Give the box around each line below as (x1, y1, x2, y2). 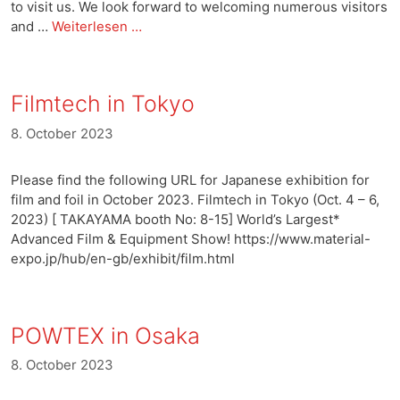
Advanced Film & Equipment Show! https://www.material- (11, 229, 371, 247)
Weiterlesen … (52, 18, 142, 35)
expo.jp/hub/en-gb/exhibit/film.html (11, 249, 235, 267)
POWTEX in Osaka (11, 321, 200, 349)
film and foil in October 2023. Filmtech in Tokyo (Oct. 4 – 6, (11, 190, 379, 208)
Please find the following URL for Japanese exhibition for (11, 171, 370, 188)
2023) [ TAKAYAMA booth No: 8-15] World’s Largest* (11, 210, 340, 228)
